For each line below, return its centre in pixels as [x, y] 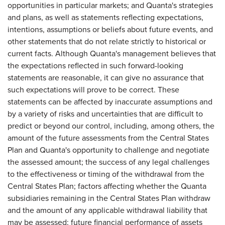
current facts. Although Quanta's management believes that [112, 53]
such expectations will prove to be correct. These [93, 89]
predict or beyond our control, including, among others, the [111, 126]
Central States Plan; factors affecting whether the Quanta [107, 186]
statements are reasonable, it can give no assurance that [106, 77]
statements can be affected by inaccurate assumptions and [110, 101]
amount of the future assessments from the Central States [108, 138]
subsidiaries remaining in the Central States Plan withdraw [109, 198]
